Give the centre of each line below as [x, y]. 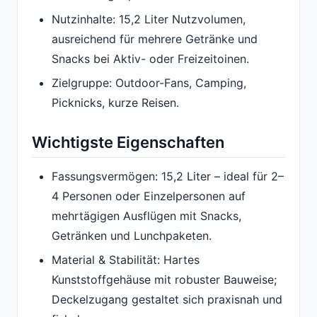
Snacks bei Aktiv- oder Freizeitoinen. [150, 58]
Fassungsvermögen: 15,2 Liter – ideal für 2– [168, 176]
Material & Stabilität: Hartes [126, 259]
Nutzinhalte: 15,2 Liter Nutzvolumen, [149, 19]
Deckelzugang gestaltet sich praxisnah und [167, 299]
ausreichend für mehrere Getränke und [155, 39]
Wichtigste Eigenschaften [128, 143]
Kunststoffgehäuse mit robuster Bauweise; [164, 279]
